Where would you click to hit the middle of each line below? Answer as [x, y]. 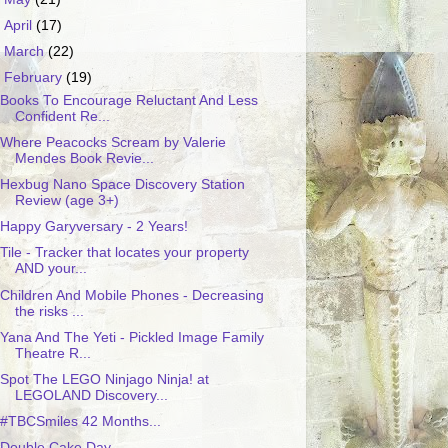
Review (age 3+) [66, 201]
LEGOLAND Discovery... [91, 395]
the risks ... [49, 311]
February [35, 78]
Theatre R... [52, 353]
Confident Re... [62, 116]
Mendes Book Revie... [84, 158]
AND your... [50, 269]
